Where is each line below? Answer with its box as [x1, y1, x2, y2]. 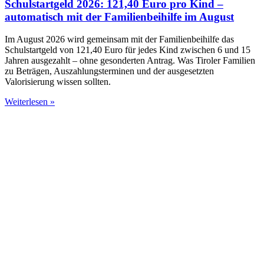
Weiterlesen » [5, 97, 55, 107]
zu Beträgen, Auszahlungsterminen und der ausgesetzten [5, 66, 214, 77]
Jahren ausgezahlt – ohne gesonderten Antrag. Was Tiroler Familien [5, 55, 255, 66]
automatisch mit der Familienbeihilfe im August [5, 10, 234, 23]
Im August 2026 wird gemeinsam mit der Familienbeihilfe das [5, 34, 234, 45]
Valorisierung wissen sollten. [5, 77, 111, 87]
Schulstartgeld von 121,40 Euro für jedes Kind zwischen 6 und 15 [5, 45, 250, 55]
